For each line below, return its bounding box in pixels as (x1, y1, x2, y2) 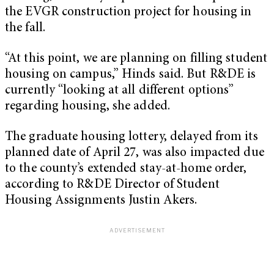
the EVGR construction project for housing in (5, 6, 252, 20)
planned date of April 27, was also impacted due (5, 146, 264, 160)
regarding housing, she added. (5, 100, 170, 113)
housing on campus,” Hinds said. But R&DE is (5, 68, 256, 81)
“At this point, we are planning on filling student (5, 52, 268, 65)
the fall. (5, 22, 45, 35)
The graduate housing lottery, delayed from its (5, 130, 258, 144)
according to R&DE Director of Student (5, 178, 220, 191)
